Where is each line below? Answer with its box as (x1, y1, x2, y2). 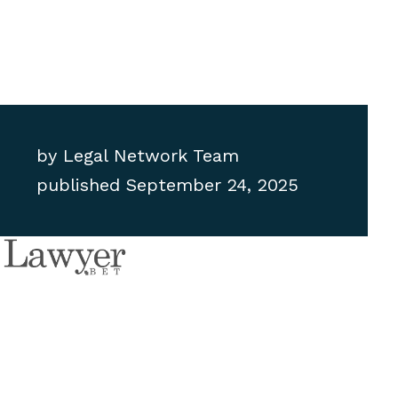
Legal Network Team (57, 145, 240, 167)
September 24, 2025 (126, 174, 299, 196)
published (36, 174, 121, 196)
